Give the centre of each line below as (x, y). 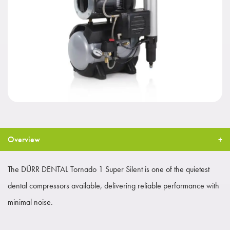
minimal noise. (30, 202)
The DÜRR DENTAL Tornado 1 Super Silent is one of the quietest (109, 169)
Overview (24, 139)
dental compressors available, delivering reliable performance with (113, 185)
